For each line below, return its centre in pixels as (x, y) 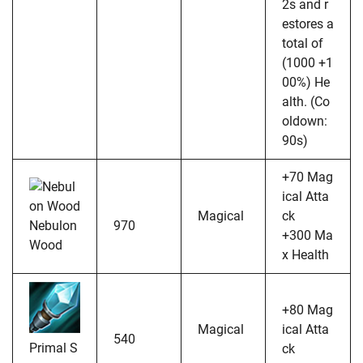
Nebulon (53, 225)
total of (303, 43)
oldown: (305, 121)
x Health (305, 254)
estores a (308, 23)
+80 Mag (307, 310)
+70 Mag (307, 177)
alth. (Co (306, 101)
